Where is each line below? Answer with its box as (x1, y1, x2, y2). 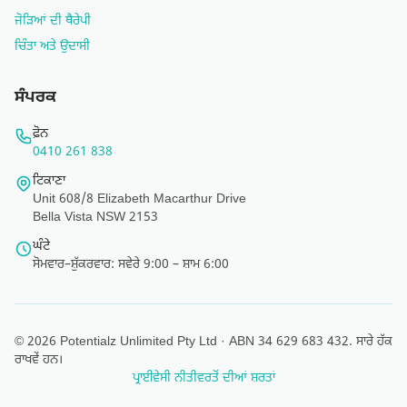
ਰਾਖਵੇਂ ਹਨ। (15, 352, 63, 369)
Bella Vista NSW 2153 (33, 209, 158, 226)
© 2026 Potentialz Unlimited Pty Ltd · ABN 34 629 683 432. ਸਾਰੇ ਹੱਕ (15, 333, 392, 351)
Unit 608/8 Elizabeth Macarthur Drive (33, 191, 246, 208)
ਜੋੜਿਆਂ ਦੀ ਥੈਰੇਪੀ (15, 13, 91, 30)
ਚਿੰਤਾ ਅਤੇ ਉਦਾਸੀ (15, 38, 90, 55)
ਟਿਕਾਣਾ (33, 173, 65, 190)
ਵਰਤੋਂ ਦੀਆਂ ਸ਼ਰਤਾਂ (196, 370, 275, 387)
